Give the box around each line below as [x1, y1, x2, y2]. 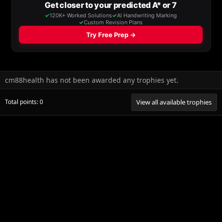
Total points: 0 [5, 97, 43, 106]
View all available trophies [136, 97, 212, 107]
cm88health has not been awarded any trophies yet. [5, 75, 178, 85]
